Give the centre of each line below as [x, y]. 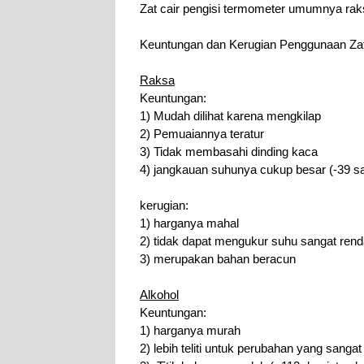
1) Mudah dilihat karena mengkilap [230, 116]
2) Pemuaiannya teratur [202, 134]
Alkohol [159, 295]
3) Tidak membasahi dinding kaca [229, 152]
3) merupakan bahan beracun [218, 259]
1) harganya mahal [189, 223]
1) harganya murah [190, 331]
